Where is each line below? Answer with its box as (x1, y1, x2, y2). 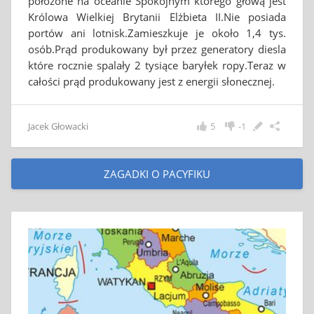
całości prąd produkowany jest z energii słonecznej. (28, 74, 275, 88)
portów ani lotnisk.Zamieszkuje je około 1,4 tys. (28, 26, 286, 40)
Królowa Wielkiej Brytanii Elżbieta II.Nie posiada (28, 10, 286, 24)
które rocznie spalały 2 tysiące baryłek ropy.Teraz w (28, 58, 286, 72)
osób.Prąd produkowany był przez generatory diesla (28, 42, 286, 56)
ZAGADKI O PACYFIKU (104, 167, 210, 181)
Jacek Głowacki (28, 120, 88, 132)
